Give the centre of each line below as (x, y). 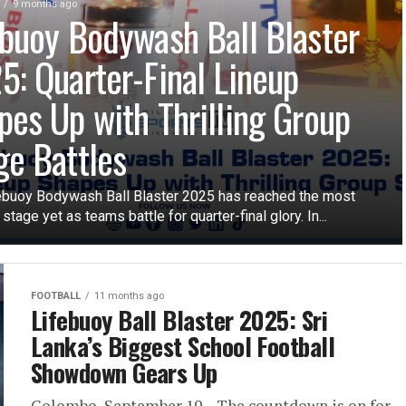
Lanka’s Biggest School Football (183, 346)
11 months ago (129, 296)
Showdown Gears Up (124, 372)
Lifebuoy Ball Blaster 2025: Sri (179, 320)
